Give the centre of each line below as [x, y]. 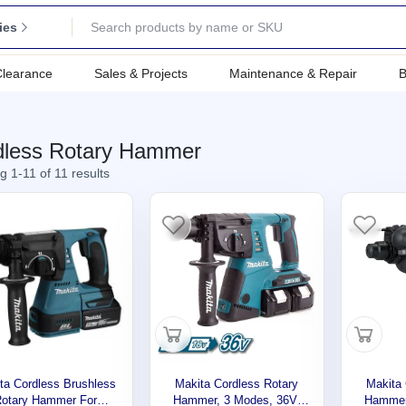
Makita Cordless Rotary [237, 383]
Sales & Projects [141, 73]
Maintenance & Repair [293, 73]
